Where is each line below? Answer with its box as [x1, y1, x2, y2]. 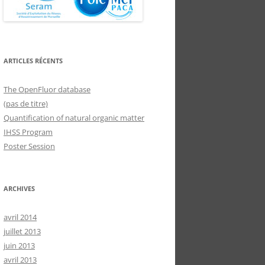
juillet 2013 [4, 226, 41, 237]
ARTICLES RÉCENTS [4, 56, 63, 65]
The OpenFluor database [4, 84, 91, 95]
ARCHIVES [4, 184, 35, 193]
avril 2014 [4, 212, 37, 222]
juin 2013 [4, 240, 35, 251]
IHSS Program [4, 127, 53, 137]
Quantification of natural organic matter [4, 112, 144, 123]
